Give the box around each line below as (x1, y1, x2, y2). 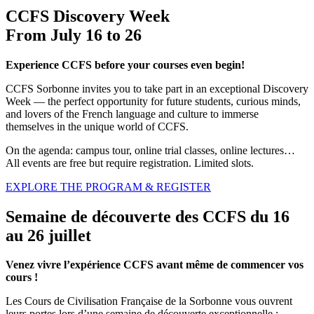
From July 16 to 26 (6, 25, 142, 44)
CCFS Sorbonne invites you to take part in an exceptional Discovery (6, 82, 308, 95)
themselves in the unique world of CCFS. (6, 120, 189, 132)
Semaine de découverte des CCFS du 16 (6, 207, 289, 226)
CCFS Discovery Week (6, 6, 170, 25)
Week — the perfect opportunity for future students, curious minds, (6, 95, 301, 107)
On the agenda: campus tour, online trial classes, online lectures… (6, 144, 295, 156)
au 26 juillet (6, 226, 91, 245)
